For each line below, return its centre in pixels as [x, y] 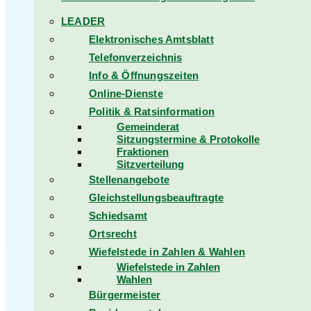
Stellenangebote [129, 179]
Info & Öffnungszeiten [144, 75]
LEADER [83, 21]
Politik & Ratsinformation [152, 111]
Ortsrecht [113, 234]
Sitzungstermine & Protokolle [188, 139]
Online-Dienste [126, 93]
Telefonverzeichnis [136, 57]
